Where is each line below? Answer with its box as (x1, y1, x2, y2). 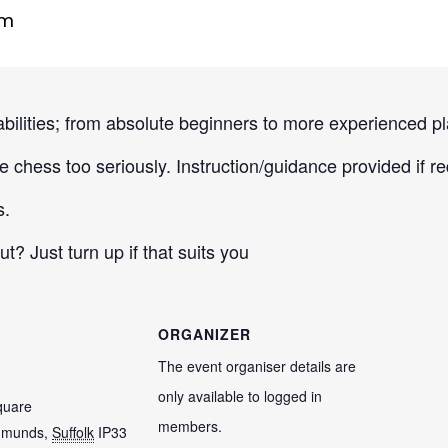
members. (158, 416, 222, 436)
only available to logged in (158, 386, 322, 406)
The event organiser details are (158, 356, 356, 376)
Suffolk (52, 422, 94, 442)
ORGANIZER (158, 324, 251, 344)
